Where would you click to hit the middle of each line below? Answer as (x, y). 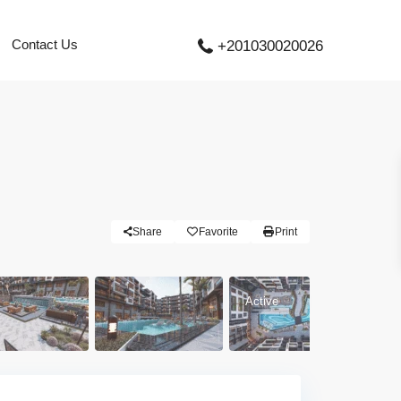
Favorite (218, 231)
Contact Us (44, 44)
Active (262, 301)
